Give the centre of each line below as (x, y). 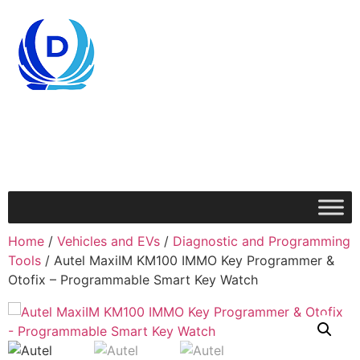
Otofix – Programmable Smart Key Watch (133, 280)
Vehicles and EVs (108, 241)
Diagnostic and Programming (262, 241)
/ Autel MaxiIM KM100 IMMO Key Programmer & (188, 260)
